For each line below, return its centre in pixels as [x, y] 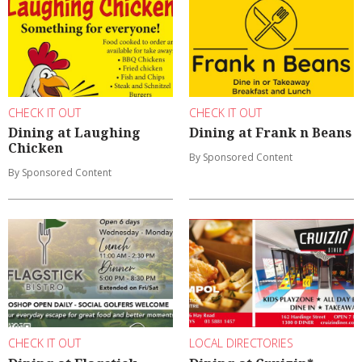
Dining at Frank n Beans [270, 133]
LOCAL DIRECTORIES [241, 343]
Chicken [36, 148]
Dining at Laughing [74, 133]
